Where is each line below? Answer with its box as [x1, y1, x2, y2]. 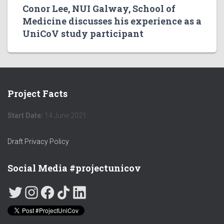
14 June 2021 [44, 111, 86, 119]
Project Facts [7, 87, 67, 99]
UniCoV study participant [22, 27, 143, 39]
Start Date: [7, 111, 44, 119]
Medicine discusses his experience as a [22, 15, 201, 27]
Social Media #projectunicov [7, 162, 141, 174]
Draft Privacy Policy [7, 137, 70, 145]
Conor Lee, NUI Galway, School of [22, 2, 175, 14]
